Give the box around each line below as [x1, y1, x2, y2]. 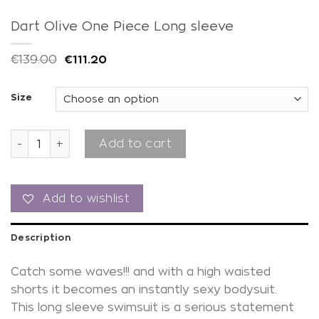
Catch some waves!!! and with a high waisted [11, 266, 271, 278]
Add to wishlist [43, 192, 130, 204]
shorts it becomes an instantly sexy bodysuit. [11, 283, 277, 296]
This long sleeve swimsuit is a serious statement [11, 301, 294, 314]
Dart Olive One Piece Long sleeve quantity [10, 131, 249, 142]
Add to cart [99, 137, 172, 150]
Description [11, 232, 70, 243]
